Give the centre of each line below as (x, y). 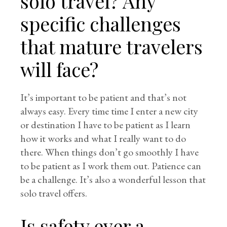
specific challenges (101, 24)
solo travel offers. (54, 193)
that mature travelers (112, 47)
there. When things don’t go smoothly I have (110, 152)
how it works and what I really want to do (103, 139)
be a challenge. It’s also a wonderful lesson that (113, 180)
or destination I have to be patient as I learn (106, 125)
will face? (60, 69)
